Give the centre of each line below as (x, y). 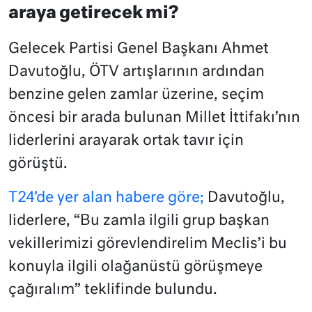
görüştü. (38, 164)
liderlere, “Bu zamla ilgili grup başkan (139, 221)
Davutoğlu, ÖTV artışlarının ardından (136, 72)
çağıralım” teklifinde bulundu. (113, 290)
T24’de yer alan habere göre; (106, 198)
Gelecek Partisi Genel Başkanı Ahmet (139, 49)
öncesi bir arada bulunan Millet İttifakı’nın (154, 118)
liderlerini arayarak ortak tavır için (126, 141)
